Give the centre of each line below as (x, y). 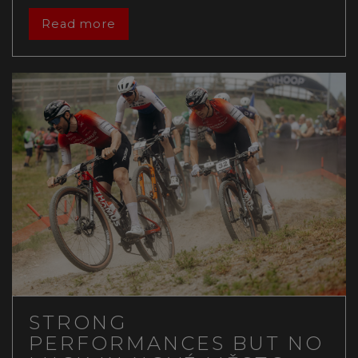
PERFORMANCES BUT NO (176, 343)
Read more (78, 24)
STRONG (78, 322)
